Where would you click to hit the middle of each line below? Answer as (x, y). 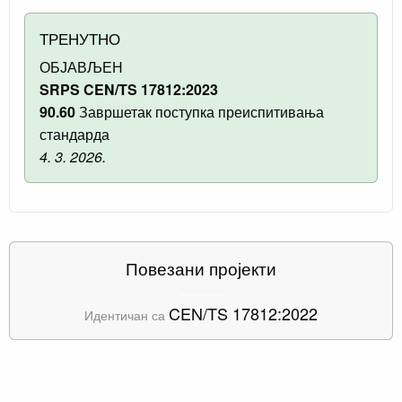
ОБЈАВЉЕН (81, 66)
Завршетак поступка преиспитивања (200, 111)
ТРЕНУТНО (80, 38)
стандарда (74, 134)
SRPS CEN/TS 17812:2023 (129, 89)
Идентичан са (127, 314)
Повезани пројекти (201, 267)
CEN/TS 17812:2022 (243, 313)
